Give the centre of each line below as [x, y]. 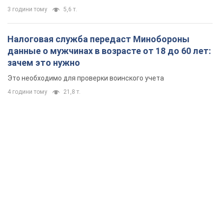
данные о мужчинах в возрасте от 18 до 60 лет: [109, 51]
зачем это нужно [44, 63]
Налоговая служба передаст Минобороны [98, 39]
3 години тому [27, 10]
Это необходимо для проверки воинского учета [86, 78]
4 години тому [27, 92]
